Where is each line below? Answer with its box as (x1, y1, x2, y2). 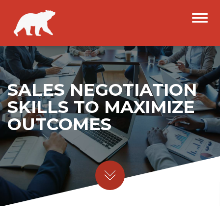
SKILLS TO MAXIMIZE (7, 96, 195, 117)
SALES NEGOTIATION (7, 79, 197, 100)
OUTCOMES (7, 113, 111, 135)
